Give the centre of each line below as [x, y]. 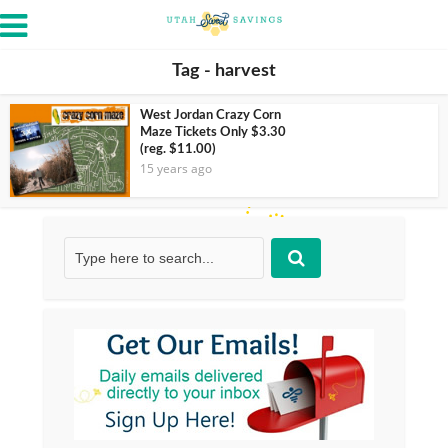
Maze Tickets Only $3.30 [213, 132]
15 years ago [176, 168]
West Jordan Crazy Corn [210, 115]
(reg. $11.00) [178, 149]
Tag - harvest [224, 71]
